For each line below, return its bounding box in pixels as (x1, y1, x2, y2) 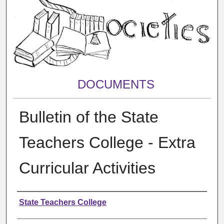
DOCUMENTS (77, 77, 154, 91)
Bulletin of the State (18, 107, 158, 126)
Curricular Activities (18, 158, 155, 177)
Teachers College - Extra (18, 133, 195, 151)
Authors (16, 194, 58, 208)
